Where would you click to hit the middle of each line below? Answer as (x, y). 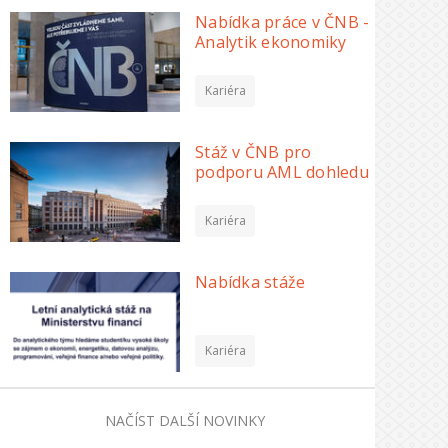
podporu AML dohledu (282, 172)
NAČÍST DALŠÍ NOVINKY (184, 420)
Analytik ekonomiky (271, 42)
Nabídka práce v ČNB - (282, 22)
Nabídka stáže (250, 282)
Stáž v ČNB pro (253, 152)
